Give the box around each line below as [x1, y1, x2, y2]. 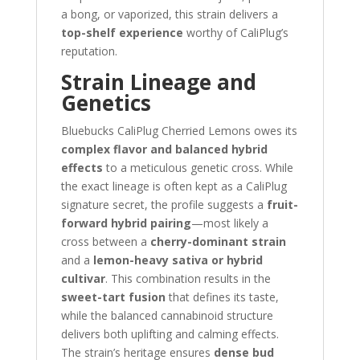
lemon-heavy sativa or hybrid [92, 252, 263, 268]
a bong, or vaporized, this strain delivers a [60, 6, 278, 22]
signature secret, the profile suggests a [60, 197, 267, 212]
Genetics [60, 88, 151, 117]
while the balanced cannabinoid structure [60, 308, 273, 323]
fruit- [266, 197, 298, 212]
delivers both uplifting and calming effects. [60, 326, 279, 342]
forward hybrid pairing [60, 215, 191, 231]
